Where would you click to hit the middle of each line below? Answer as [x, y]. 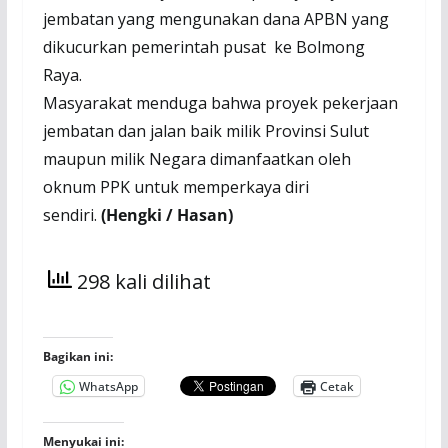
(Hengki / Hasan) [166, 215]
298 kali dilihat [141, 282]
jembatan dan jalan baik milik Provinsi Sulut [205, 131]
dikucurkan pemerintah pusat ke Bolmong [203, 47]
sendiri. [69, 215]
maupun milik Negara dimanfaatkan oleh [196, 159]
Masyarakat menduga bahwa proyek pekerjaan [220, 103]
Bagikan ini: [77, 357]
